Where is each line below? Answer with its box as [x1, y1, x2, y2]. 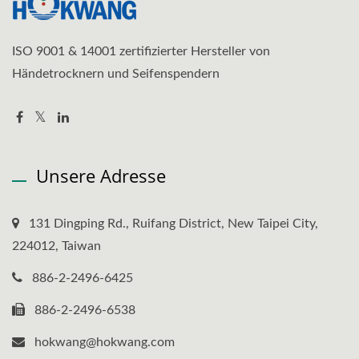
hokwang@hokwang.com [34, 336, 175, 349]
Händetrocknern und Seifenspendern [12, 67, 220, 81]
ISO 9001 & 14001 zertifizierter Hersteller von [12, 45, 270, 58]
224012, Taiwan [12, 240, 101, 253]
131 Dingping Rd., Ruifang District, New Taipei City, [29, 217, 318, 231]
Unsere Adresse [36, 163, 166, 188]
